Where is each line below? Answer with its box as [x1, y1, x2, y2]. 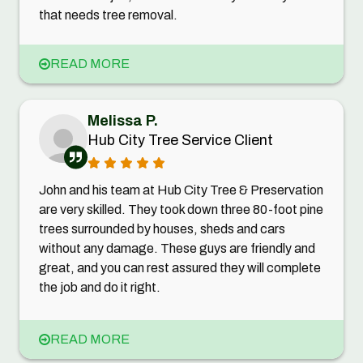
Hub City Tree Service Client [88, 132, 273, 149]
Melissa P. [88, 113, 158, 130]
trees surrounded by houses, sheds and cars [39, 222, 285, 237]
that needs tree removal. [39, 8, 177, 23]
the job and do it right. [39, 280, 160, 295]
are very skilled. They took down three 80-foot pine [39, 203, 323, 217]
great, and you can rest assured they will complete [39, 261, 321, 275]
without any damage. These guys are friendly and [39, 241, 315, 256]
